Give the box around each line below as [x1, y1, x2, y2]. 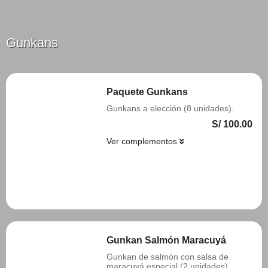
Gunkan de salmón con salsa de [106, 252, 229, 261]
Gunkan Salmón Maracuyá [106, 235, 226, 245]
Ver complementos [106, 136, 179, 146]
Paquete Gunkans [106, 87, 188, 97]
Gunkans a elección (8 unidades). [106, 103, 234, 113]
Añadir [218, 184, 246, 193]
